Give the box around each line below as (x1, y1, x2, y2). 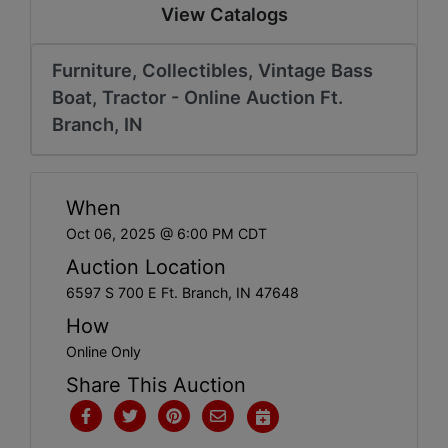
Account (24, 26, 110, 51)
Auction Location (66, 254, 226, 279)
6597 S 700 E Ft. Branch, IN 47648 (66, 283, 299, 301)
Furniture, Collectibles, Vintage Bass (52, 58, 373, 81)
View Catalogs (160, 2, 288, 25)
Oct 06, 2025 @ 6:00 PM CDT (66, 224, 267, 242)
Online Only (66, 342, 141, 360)
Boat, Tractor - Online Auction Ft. (52, 85, 343, 108)
